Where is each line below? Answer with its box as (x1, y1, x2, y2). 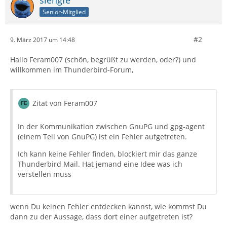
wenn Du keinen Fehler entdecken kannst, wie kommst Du (10, 202, 207, 211)
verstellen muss (18, 169, 71, 179)
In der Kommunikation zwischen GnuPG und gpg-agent (18, 122, 205, 131)
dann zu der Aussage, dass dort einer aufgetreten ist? (10, 212, 193, 221)
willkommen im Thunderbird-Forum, (10, 65, 133, 74)
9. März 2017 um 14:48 (10, 35, 75, 44)
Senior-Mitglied (43, 7, 86, 16)
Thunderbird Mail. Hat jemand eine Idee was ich (18, 159, 182, 169)
